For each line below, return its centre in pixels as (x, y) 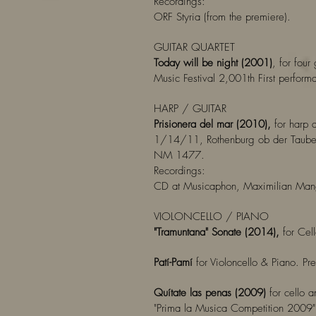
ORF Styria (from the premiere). (222, 17)
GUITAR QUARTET (194, 47)
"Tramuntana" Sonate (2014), (217, 232)
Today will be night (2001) (213, 63)
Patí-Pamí (173, 262)
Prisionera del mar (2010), (212, 124)
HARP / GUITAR (190, 109)
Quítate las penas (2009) (212, 293)
